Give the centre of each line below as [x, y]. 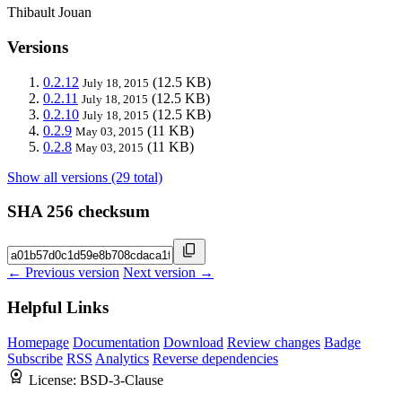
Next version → [168, 273]
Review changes [274, 342]
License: [54, 380]
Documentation [116, 342]
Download [193, 342]
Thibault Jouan [49, 13]
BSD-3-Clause [122, 380]
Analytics [122, 358]
